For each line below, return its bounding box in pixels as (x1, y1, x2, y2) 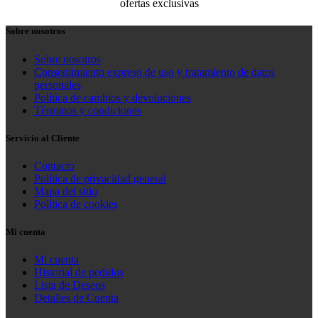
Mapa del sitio (34, 185, 97, 197)
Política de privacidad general (34, 172, 166, 185)
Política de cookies (34, 197, 118, 210)
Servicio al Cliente (6, 132, 79, 143)
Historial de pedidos (34, 266, 124, 279)
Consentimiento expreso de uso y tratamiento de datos (34, 65, 275, 78)
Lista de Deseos (34, 279, 105, 292)
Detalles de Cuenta (34, 292, 119, 305)
